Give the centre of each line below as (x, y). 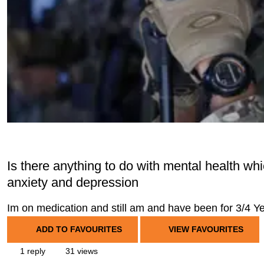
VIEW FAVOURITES (205, 229)
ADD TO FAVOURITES (79, 229)
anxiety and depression (73, 182)
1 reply (32, 251)
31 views (80, 251)
